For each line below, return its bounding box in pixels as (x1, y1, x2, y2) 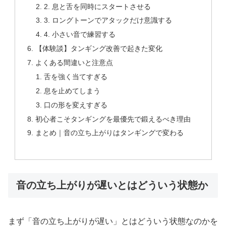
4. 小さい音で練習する (44, 30, 116, 39)
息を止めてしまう (44, 86, 101, 95)
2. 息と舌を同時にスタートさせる (44, 2, 151, 11)
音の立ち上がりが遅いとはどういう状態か (16, 180, 208, 191)
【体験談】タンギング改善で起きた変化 (35, 44, 162, 53)
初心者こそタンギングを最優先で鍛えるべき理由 (35, 115, 191, 123)
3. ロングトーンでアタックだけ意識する (44, 16, 173, 25)
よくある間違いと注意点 (35, 59, 113, 67)
